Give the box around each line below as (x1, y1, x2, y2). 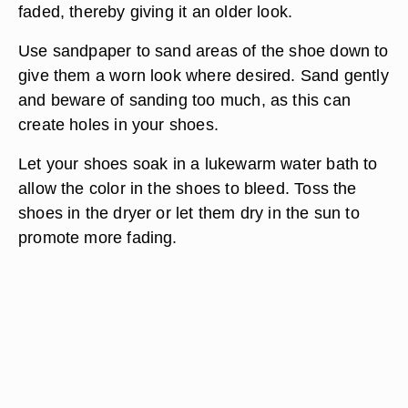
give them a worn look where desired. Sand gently (18, 66, 389, 85)
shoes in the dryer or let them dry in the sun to (18, 203, 360, 222)
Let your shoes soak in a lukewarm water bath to (18, 154, 378, 173)
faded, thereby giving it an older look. (18, 2, 293, 21)
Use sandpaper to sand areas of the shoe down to (18, 41, 389, 60)
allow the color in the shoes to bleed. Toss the (18, 178, 357, 198)
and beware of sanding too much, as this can (18, 90, 351, 109)
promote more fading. (18, 228, 178, 247)
